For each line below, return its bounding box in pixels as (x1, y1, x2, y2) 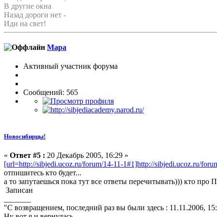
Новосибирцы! (4, 133, 46, 140)
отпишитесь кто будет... (4, 169, 81, 177)
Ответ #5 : (10, 151, 45, 160)
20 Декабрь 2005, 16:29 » (45, 151, 128, 160)
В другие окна (4, 1, 51, 10)
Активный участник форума (23, 62, 118, 71)
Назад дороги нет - (4, 10, 66, 19)
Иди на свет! (4, 19, 46, 28)
